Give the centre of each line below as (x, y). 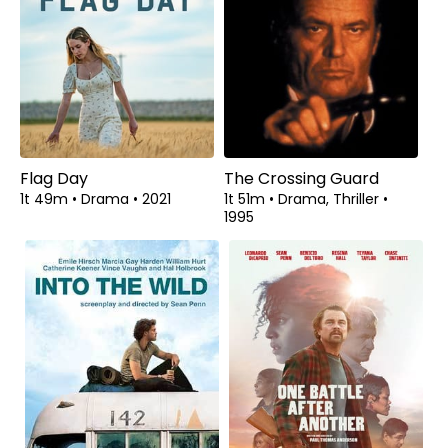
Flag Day (54, 179)
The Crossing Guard (301, 179)
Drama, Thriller (330, 199)
